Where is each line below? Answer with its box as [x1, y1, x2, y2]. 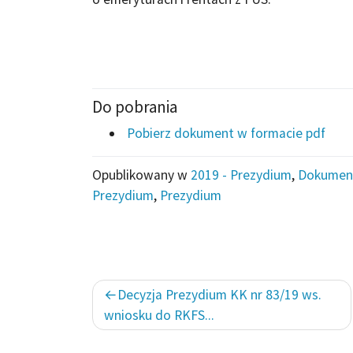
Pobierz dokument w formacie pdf [124, 124, 325, 142]
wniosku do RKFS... [104, 306, 214, 324]
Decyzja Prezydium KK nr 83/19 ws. [117, 285, 321, 303]
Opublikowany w [92, 165, 191, 184]
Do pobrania [92, 95, 177, 117]
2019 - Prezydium [191, 165, 292, 184]
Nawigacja [91, 277, 187, 306]
